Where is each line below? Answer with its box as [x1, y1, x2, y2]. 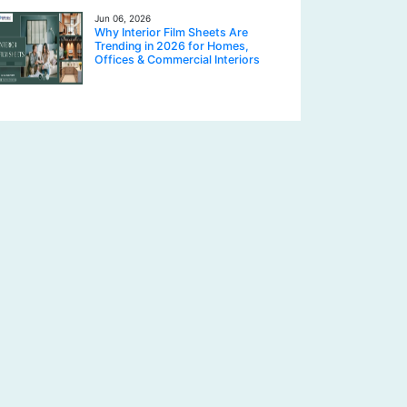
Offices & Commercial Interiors [94, 53, 260, 66]
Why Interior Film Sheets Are [94, 25, 248, 39]
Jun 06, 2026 [94, 13, 151, 24]
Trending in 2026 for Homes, [94, 39, 249, 53]
